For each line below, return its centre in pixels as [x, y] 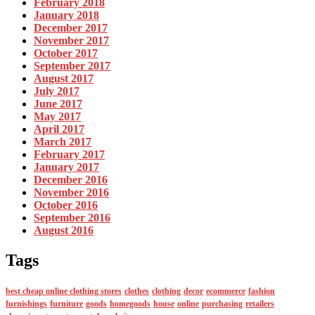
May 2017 [57, 117]
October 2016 [66, 205]
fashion [262, 291]
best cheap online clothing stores [64, 291]
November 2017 [71, 41]
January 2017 [66, 167]
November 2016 [71, 193]
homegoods [130, 303]
